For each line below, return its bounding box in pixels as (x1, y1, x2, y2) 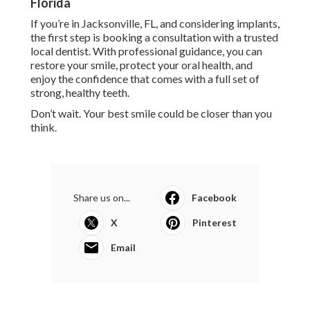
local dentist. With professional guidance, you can (30, 44, 262, 58)
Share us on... (73, 192, 130, 204)
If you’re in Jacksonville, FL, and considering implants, (30, 17, 280, 30)
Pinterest (192, 217, 237, 229)
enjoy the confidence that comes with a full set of (30, 72, 259, 86)
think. (30, 120, 57, 134)
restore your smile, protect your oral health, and (30, 58, 253, 72)
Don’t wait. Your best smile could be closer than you (30, 107, 272, 120)
